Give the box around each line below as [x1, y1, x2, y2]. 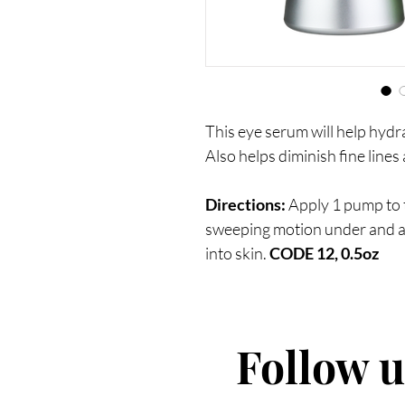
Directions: [205, 194, 286, 215]
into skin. [205, 243, 269, 264]
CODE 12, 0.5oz [269, 243, 379, 264]
